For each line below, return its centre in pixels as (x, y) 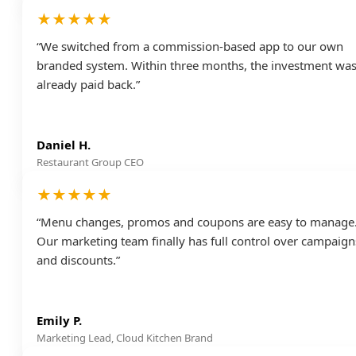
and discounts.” (78, 259)
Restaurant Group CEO (90, 162)
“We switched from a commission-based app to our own (190, 46)
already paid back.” (88, 84)
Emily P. (59, 320)
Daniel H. (64, 144)
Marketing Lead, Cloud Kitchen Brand (125, 337)
